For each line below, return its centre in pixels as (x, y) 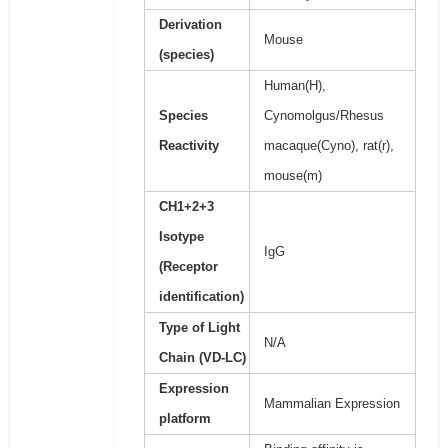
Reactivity (188, 146)
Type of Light (199, 328)
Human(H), (294, 86)
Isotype (181, 237)
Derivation (190, 25)
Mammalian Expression (331, 404)
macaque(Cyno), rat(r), (328, 146)
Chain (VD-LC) (202, 358)
